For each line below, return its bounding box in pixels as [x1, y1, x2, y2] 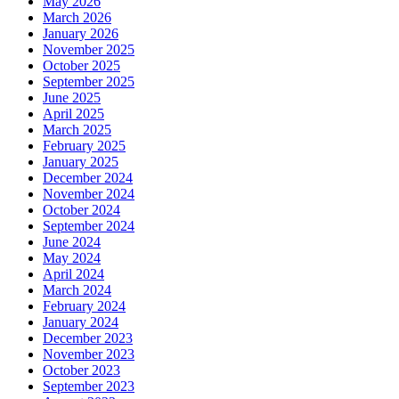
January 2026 [43, 26, 118, 42]
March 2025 [43, 122, 111, 138]
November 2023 [43, 346, 134, 362]
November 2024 [43, 186, 134, 202]
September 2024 [43, 218, 134, 234]
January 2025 [43, 154, 118, 170]
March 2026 [43, 10, 111, 26]
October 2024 [43, 202, 120, 218]
